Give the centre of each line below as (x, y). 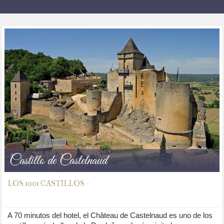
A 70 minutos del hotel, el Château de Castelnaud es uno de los (110, 215)
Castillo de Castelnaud (58, 161)
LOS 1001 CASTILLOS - (47, 183)
